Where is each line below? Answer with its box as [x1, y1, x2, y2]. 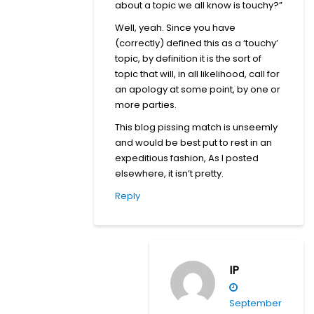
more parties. [115, 97, 177, 111]
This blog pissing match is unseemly [115, 120, 278, 134]
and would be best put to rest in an [115, 135, 272, 149]
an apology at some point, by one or [115, 82, 280, 96]
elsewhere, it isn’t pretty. [115, 166, 224, 180]
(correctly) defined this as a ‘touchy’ [115, 36, 278, 50]
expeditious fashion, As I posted [115, 151, 259, 165]
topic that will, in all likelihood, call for [115, 67, 280, 81]
